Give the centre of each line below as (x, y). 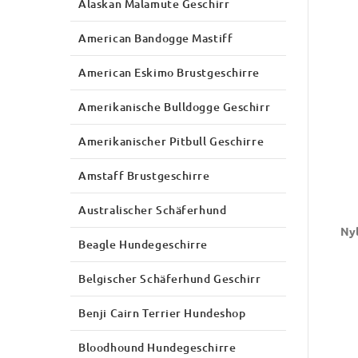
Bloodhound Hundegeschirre (157, 347)
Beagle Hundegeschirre (143, 244)
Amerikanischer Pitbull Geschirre (171, 141)
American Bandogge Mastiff (156, 38)
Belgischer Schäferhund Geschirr (170, 278)
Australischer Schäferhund (153, 209)
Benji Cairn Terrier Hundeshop (162, 312)
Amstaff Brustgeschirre (144, 175)
